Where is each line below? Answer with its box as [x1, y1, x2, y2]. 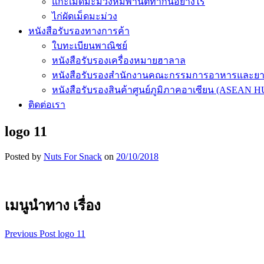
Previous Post [5, 228, 55, 239]
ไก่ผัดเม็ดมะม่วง [52, 11, 117, 21]
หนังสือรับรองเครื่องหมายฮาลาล [52, 55, 186, 65]
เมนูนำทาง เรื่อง [5, 197, 101, 213]
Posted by [5, 151, 44, 161]
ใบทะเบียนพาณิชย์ [52, 40, 127, 51]
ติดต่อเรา [28, 99, 65, 110]
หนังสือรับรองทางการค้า [28, 25, 130, 36]
